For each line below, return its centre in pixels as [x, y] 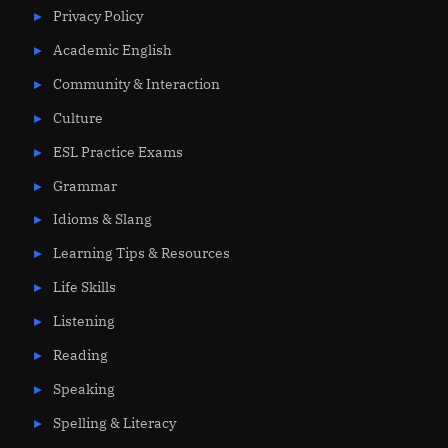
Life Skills [84, 287]
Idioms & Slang [102, 219]
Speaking [83, 388]
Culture [77, 117]
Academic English [112, 50]
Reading [80, 354]
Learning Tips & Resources [141, 253]
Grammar [84, 185]
